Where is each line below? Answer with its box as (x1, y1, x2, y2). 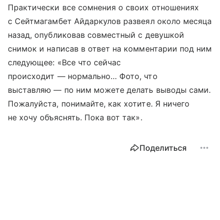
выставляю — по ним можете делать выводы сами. (8, 85, 211, 95)
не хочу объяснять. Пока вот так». (8, 112, 142, 122)
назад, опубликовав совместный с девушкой (8, 30, 184, 40)
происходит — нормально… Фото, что (8, 71, 158, 81)
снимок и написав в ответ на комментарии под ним (8, 44, 212, 54)
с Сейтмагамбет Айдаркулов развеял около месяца (8, 16, 212, 26)
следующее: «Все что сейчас (8, 57, 121, 67)
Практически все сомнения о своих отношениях (8, 2, 199, 12)
